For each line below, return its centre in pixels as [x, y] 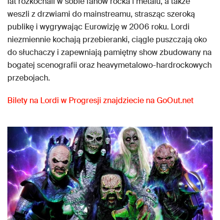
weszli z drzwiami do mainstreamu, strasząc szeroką [101, 14]
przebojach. [29, 78]
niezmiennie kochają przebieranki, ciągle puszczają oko [107, 40]
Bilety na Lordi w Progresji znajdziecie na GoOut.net [100, 101]
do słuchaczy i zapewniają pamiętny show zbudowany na [110, 53]
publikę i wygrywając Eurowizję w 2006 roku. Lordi [98, 27]
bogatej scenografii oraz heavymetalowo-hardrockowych [110, 65]
